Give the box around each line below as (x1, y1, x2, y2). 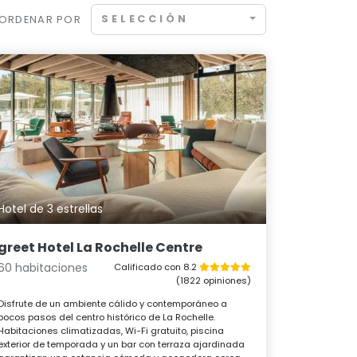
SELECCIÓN (101, 12, 189, 26)
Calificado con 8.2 (113, 260, 199, 273)
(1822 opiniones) (175, 273, 251, 287)
